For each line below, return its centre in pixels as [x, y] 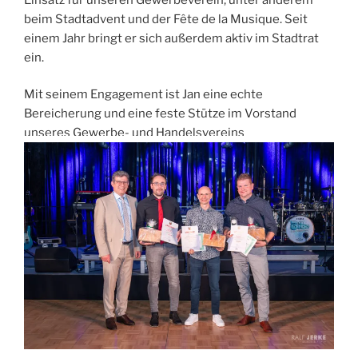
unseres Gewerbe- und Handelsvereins [134, 133]
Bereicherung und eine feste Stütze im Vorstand [160, 114]
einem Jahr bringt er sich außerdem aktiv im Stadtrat [171, 38]
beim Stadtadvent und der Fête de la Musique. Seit [166, 19]
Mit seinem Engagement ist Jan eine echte [143, 95]
